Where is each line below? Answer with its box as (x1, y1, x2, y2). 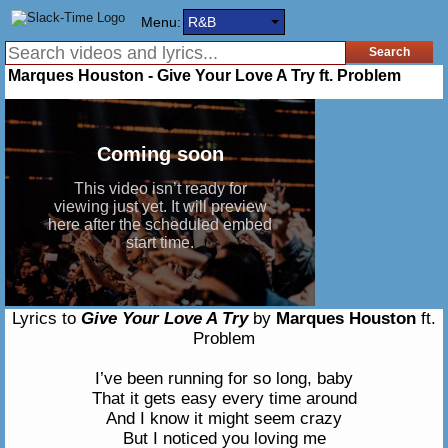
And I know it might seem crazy (106, 409, 342, 428)
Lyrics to (12, 309, 81, 328)
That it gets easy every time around (91, 389, 357, 408)
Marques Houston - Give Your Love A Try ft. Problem (8, 67, 401, 84)
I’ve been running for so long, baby (95, 369, 353, 388)
